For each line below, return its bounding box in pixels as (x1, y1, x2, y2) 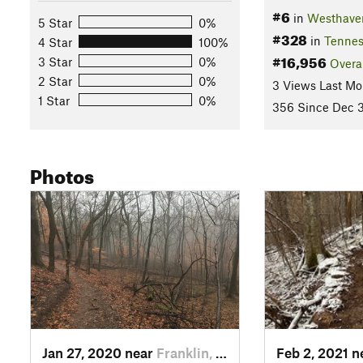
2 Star (38, 73, 72, 88)
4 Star (38, 34, 72, 49)
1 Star (38, 92, 70, 108)
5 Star (38, 15, 72, 30)
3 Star (38, 53, 72, 69)
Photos (30, 158, 94, 190)
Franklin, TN (156, 344, 216, 361)
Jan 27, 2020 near (42, 344, 156, 361)
